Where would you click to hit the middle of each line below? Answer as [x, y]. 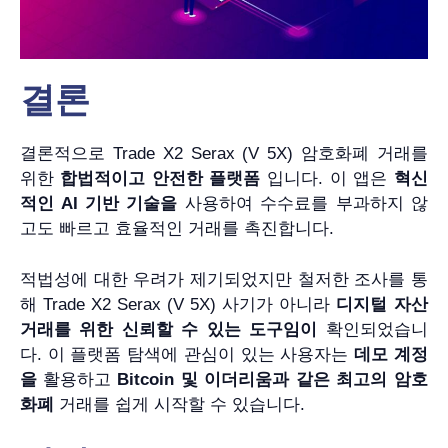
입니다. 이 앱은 [327, 179]
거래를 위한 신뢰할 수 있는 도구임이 [168, 329]
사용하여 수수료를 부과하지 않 [302, 204]
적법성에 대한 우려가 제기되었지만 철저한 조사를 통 [224, 279]
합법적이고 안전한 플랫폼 [160, 179]
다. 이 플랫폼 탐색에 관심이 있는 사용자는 [187, 354]
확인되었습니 [372, 329]
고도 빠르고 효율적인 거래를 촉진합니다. [177, 229]
